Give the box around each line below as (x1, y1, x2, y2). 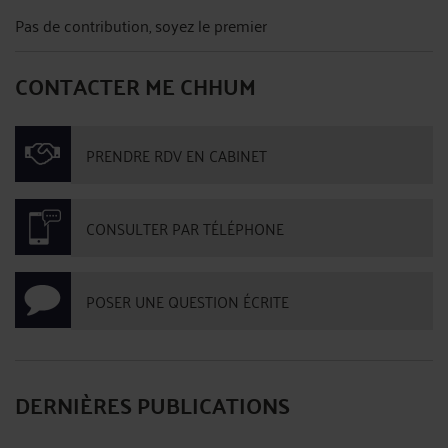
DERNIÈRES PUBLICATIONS (15, 383, 290, 425)
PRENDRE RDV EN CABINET (86, 140, 267, 169)
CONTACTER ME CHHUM (15, 64, 256, 106)
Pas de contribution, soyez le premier (15, 10, 267, 39)
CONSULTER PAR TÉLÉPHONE (86, 213, 284, 242)
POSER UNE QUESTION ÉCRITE (86, 286, 289, 315)
